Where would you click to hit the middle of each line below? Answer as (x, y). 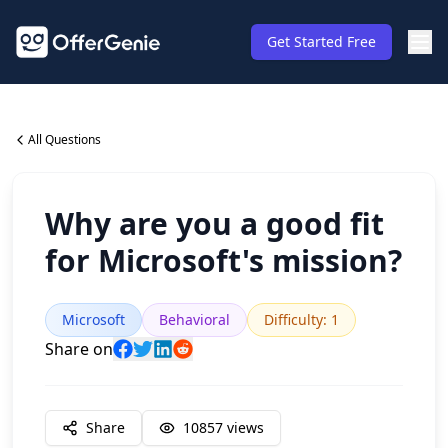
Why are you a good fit (214, 223)
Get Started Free (321, 41)
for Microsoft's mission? (223, 260)
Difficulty (293, 319)
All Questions (64, 139)
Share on (79, 349)
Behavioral (194, 319)
